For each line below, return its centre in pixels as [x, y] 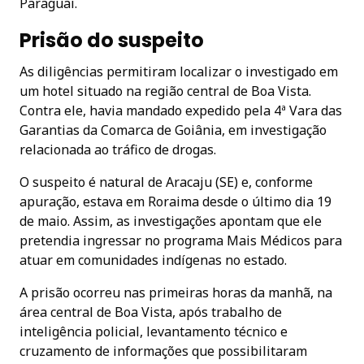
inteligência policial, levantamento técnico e [154, 331]
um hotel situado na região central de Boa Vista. [165, 91]
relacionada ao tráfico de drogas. [118, 149]
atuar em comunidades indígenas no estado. [153, 260]
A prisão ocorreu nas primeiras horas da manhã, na [176, 292]
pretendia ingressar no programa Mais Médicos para [181, 240]
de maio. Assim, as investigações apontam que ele [171, 221]
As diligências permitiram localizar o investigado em [179, 71]
